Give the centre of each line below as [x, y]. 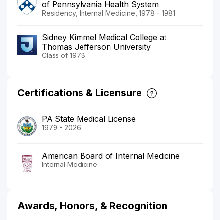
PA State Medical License [89, 119]
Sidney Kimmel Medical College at [104, 37]
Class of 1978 [64, 55]
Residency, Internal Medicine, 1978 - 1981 [109, 13]
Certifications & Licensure [80, 93]
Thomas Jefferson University [96, 46]
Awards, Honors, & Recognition [92, 206]
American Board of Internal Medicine [111, 155]
